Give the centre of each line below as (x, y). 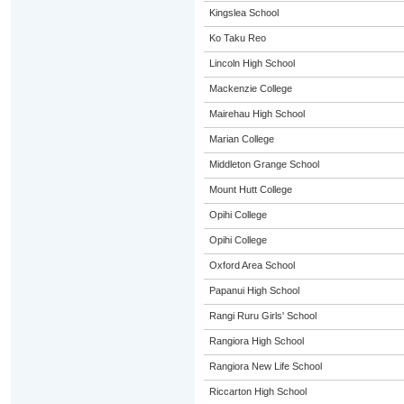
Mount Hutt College (250, 189)
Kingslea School (243, 13)
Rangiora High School (256, 341)
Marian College (241, 139)
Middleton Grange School (264, 164)
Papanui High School (254, 290)
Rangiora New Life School (265, 366)
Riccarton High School (257, 391)
